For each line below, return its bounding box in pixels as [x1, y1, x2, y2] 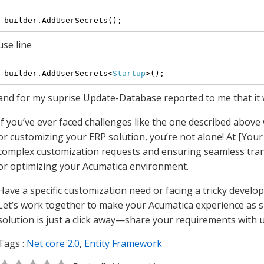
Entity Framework [84, 237, 162, 250]
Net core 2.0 [27, 237, 80, 250]
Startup [112, 68, 146, 78]
